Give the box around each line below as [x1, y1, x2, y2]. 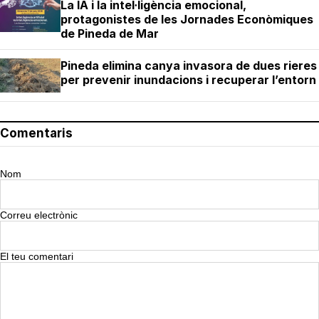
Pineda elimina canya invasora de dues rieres [61, 58, 317, 73]
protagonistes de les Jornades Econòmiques [61, 12, 313, 27]
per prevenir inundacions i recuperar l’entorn [61, 73, 316, 88]
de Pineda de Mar [61, 26, 159, 41]
